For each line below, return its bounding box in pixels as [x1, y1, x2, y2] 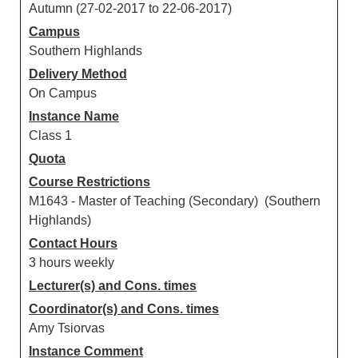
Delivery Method [29, 67, 127, 81]
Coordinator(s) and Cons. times [29, 302, 219, 316]
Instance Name [29, 109, 119, 123]
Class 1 [29, 129, 72, 142]
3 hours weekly [29, 256, 114, 269]
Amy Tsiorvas [29, 321, 105, 335]
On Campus [29, 86, 97, 100]
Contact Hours [29, 237, 117, 250]
